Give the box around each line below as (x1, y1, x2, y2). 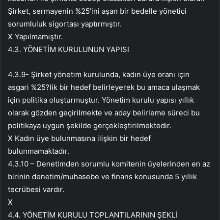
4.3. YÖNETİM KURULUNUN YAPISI (8, 45, 129, 55)
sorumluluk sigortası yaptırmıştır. (8, 19, 122, 29)
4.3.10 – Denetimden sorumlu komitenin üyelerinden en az (8, 159, 210, 169)
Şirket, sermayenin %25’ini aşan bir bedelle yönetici (8, 6, 187, 16)
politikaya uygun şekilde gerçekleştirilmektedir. (8, 121, 171, 131)
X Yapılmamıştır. (8, 32, 63, 42)
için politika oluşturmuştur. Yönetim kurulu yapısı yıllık (8, 95, 194, 105)
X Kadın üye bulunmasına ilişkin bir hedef (8, 134, 151, 143)
